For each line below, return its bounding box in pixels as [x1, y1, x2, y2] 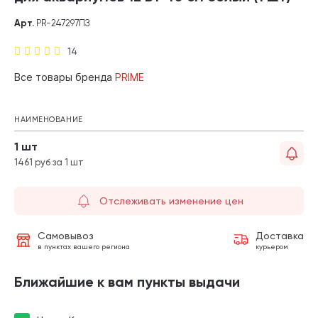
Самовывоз [38, 229, 94, 241]
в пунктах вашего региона [38, 242, 130, 251]
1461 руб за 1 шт [14, 156, 84, 168]
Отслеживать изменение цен [99, 194, 243, 207]
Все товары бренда [14, 70, 115, 83]
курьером [256, 242, 288, 251]
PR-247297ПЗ [34, 17, 89, 28]
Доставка [256, 229, 304, 241]
